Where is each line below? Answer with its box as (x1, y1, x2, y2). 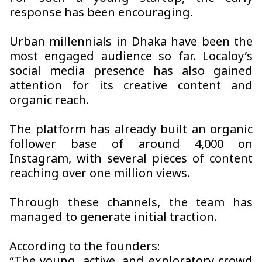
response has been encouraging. (9, 6, 193, 22)
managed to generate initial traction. (9, 211, 217, 226)
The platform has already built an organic (9, 123, 253, 139)
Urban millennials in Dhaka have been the (9, 35, 253, 51)
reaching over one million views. (9, 167, 190, 182)
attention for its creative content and (9, 79, 253, 95)
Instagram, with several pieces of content (9, 152, 253, 168)
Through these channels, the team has (9, 196, 253, 212)
